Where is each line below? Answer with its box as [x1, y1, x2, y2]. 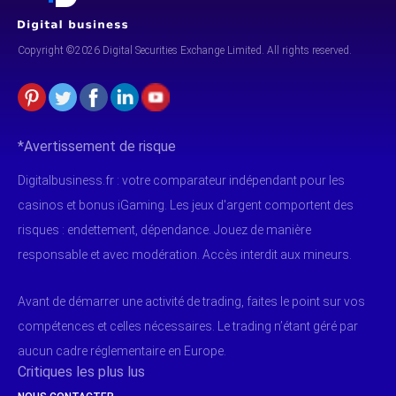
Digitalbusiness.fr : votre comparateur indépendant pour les [18, 173, 345, 188]
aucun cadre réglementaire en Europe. [18, 344, 226, 359]
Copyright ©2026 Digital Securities [18, 44, 180, 57]
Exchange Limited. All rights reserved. [180, 44, 352, 57]
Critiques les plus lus [18, 363, 145, 381]
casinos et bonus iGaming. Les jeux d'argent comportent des [18, 198, 354, 213]
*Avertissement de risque [18, 138, 176, 156]
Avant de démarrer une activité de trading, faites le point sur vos [18, 294, 365, 309]
